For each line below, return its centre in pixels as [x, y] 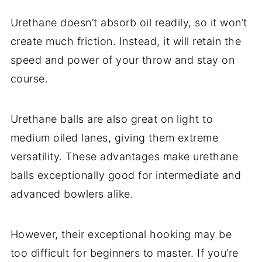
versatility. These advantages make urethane [124, 156]
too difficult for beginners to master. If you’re [124, 253]
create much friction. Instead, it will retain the [126, 41]
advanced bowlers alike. [72, 194]
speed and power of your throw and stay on [123, 60]
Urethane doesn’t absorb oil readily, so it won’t [129, 22]
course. [31, 78]
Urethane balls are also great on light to [112, 119]
